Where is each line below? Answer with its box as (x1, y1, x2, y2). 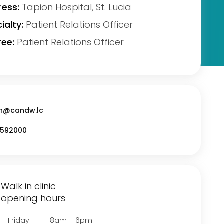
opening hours (1, 192, 66, 204)
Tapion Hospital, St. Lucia (19, 1, 132, 13)
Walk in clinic (1, 180, 56, 192)
